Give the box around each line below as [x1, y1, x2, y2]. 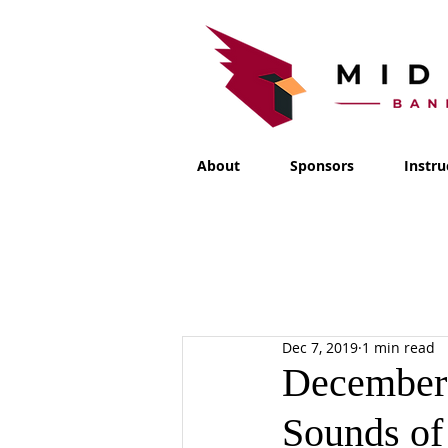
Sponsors [290, 156, 354, 176]
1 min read [362, 338, 435, 358]
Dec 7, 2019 [282, 338, 358, 358]
